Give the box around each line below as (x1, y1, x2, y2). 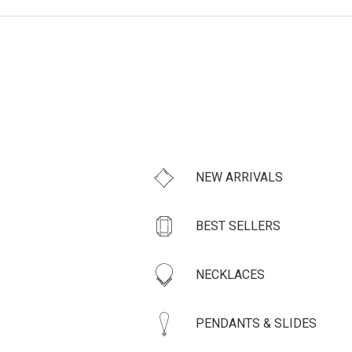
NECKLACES (195, 266, 265, 282)
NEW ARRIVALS (195, 169, 283, 185)
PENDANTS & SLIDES (195, 315, 317, 331)
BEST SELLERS (195, 218, 280, 233)
